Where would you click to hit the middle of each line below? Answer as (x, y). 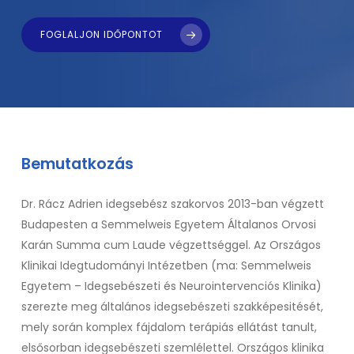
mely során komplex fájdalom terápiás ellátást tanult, (169, 327)
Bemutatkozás (78, 164)
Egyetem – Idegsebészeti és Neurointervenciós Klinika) (172, 286)
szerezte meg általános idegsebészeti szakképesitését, (173, 307)
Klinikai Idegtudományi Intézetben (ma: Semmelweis (167, 265)
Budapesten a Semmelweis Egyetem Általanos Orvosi (169, 224)
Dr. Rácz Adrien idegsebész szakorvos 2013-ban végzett (173, 204)
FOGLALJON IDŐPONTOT (102, 34)
